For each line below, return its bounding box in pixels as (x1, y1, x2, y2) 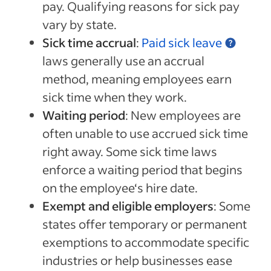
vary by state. (42, 16, 119, 32)
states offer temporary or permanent (42, 215, 247, 232)
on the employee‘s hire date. (42, 179, 200, 195)
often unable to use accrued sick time (42, 125, 248, 141)
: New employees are (125, 106, 241, 123)
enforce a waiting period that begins (42, 161, 243, 177)
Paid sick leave (142, 34, 222, 50)
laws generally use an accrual (42, 52, 204, 68)
